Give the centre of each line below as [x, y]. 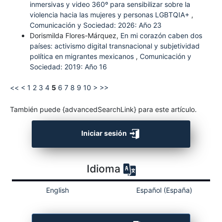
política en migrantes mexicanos [83, 56]
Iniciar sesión [105, 133]
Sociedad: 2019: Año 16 [68, 67]
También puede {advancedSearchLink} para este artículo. [103, 110]
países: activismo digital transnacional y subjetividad [114, 46]
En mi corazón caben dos [161, 36]
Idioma [105, 169]
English [58, 190]
